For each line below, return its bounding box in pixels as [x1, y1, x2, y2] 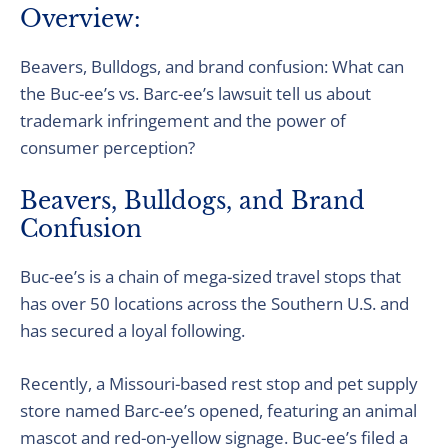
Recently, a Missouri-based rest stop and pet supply [20, 372, 418, 395]
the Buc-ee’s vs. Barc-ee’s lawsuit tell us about [20, 82, 371, 105]
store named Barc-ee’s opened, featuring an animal [20, 399, 417, 422]
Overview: [20, 5, 141, 33]
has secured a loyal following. [20, 319, 245, 342]
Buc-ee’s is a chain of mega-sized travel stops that [20, 265, 401, 288]
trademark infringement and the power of [20, 109, 346, 132]
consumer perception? [20, 136, 195, 159]
